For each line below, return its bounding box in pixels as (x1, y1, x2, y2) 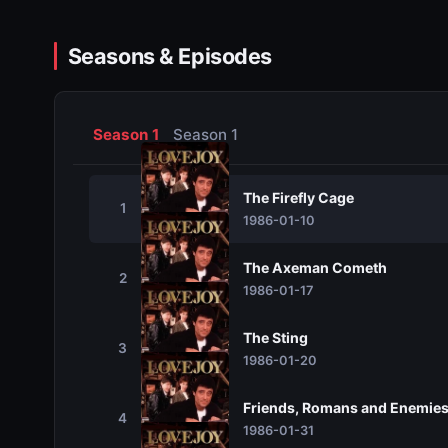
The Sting (242, 328, 308, 346)
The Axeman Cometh (242, 258, 387, 276)
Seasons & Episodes (67, 42, 272, 69)
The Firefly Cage (242, 188, 354, 206)
